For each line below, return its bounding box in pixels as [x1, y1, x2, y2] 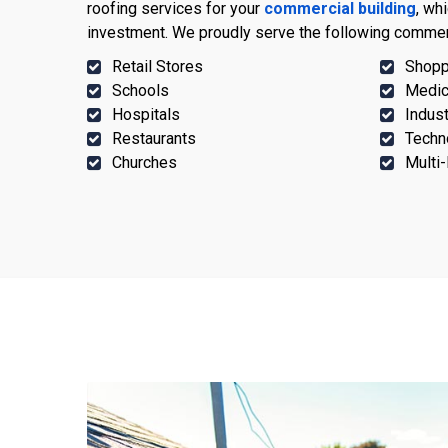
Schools [112, 80, 169, 100]
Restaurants [112, 128, 196, 148]
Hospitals [112, 104, 180, 124]
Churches [112, 152, 177, 172]
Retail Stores [112, 56, 203, 76]
